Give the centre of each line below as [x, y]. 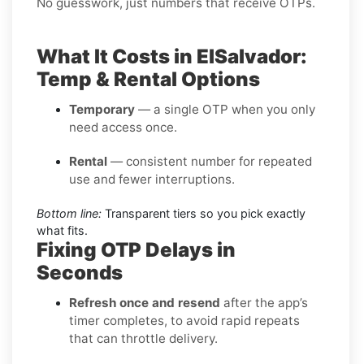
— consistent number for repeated [210, 162]
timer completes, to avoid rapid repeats [184, 321]
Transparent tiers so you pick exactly [204, 214]
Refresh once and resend [145, 303]
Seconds [80, 273]
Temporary [102, 110]
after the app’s [264, 303]
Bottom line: [69, 214]
